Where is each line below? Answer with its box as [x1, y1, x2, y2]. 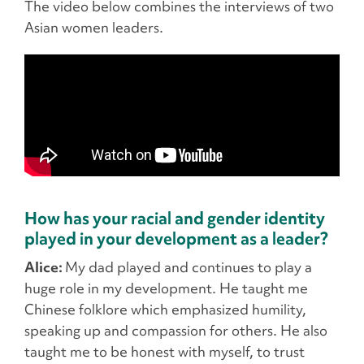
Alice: [24, 258, 65, 276]
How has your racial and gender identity [24, 207, 325, 229]
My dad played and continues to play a [65, 258, 312, 276]
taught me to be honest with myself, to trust [24, 343, 305, 361]
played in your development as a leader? [24, 227, 328, 249]
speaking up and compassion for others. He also [24, 322, 327, 340]
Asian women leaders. [24, 19, 167, 37]
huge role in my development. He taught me [24, 279, 308, 297]
